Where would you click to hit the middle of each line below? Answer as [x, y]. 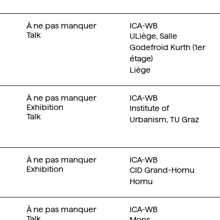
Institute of [149, 108]
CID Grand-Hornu [162, 170]
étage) [141, 59]
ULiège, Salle [153, 36]
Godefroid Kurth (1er [167, 47]
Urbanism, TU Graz [164, 120]
